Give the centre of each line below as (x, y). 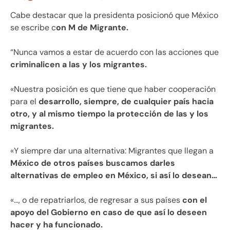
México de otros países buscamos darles (93, 163)
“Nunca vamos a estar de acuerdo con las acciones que (114, 52)
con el (195, 200)
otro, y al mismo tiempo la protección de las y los (109, 114)
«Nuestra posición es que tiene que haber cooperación (113, 89)
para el (24, 102)
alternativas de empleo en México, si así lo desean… (114, 176)
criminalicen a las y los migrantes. (79, 65)
